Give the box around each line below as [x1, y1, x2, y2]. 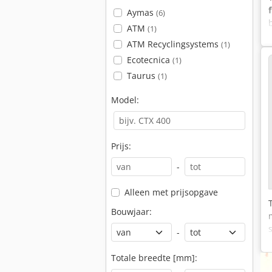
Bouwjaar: [111, 206, 152, 217]
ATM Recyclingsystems [126, 38, 221, 50]
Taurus [126, 70, 158, 81]
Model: [111, 94, 139, 106]
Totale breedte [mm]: [111, 252, 197, 263]
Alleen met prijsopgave [124, 186, 218, 198]
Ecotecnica [126, 54, 172, 66]
